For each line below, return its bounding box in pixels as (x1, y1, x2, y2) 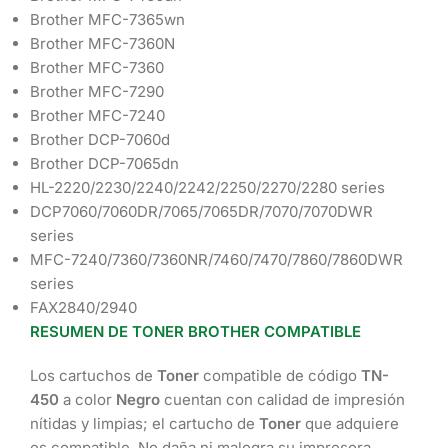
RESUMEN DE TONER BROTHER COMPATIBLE (30, 322, 361, 342)
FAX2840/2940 (30, 298, 137, 318)
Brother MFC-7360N (30, 34, 175, 54)
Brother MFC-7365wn (30, 10, 185, 30)
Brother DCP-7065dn (30, 154, 179, 174)
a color (63, 390, 116, 410)
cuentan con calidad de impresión (160, 390, 405, 410)
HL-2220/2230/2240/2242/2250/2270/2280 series (30, 178, 385, 198)
